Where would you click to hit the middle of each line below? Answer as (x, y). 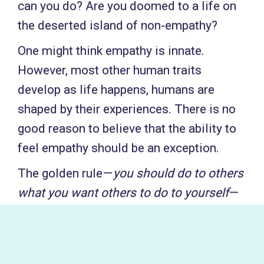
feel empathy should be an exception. (118, 148)
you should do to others (178, 173)
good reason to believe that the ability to (127, 128)
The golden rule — (65, 173)
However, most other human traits (110, 70)
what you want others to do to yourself (123, 193)
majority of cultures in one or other (112, 232)
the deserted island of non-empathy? (118, 25)
